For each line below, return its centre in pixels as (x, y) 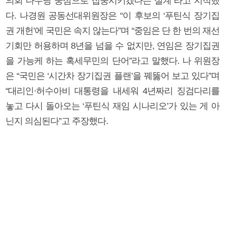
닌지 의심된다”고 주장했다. (57, 121)
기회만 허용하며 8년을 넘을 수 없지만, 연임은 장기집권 (113, 45)
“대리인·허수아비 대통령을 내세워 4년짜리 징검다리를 (113, 91)
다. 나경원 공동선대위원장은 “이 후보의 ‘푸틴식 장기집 (113, 15)
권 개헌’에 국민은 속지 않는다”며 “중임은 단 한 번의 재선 (113, 30)
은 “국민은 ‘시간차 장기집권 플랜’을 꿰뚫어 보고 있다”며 (113, 76)
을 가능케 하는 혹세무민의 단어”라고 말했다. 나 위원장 (113, 61)
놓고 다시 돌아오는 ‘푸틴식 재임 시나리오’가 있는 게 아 (113, 106)
